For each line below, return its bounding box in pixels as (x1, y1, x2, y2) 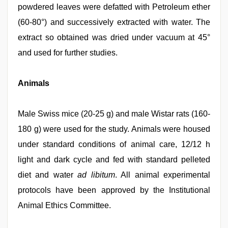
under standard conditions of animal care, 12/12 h (18, 140, 210, 149)
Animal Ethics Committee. (18, 201, 111, 210)
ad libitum (77, 170, 115, 179)
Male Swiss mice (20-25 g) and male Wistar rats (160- (18, 109, 210, 118)
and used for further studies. (18, 48, 118, 57)
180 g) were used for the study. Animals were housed (18, 125, 210, 133)
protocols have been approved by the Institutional (18, 186, 210, 194)
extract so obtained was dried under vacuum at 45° (18, 33, 210, 42)
